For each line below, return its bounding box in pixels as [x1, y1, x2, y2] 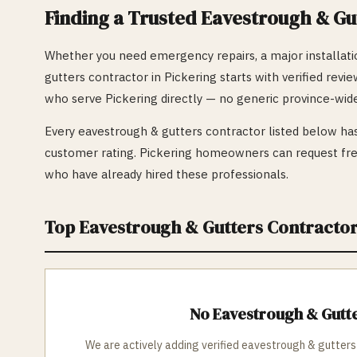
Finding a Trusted [45, 5, 201, 31]
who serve [45, 91, 105, 106]
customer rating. [45, 145, 139, 160]
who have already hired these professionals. [45, 167, 288, 182]
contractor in [85, 69, 164, 84]
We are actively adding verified [85, 338, 241, 352]
